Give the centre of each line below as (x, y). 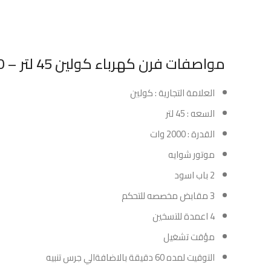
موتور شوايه (191, 155)
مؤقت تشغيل (189, 237)
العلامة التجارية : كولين (172, 93)
